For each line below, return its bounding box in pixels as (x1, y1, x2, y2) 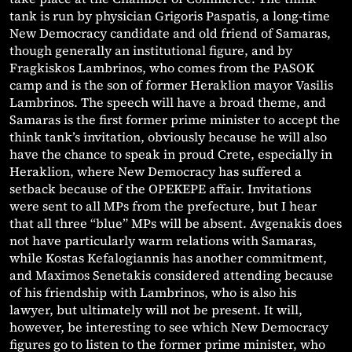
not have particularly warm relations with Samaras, (9, 232, 317, 250)
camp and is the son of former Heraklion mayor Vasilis (9, 76, 333, 94)
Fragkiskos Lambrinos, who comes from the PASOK (9, 59, 314, 77)
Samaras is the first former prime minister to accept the (9, 111, 340, 129)
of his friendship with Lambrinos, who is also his (9, 284, 296, 302)
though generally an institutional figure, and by (9, 42, 292, 60)
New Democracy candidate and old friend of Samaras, (9, 24, 331, 42)
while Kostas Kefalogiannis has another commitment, (9, 249, 327, 267)
